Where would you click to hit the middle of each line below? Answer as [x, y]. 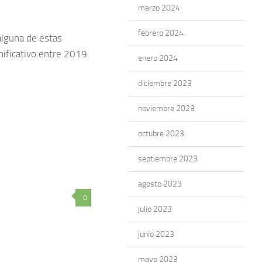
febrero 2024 [161, 33]
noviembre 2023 [166, 108]
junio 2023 [156, 234]
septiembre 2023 [168, 159]
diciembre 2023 [165, 83]
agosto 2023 [160, 184]
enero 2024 [158, 58]
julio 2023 [155, 209]
